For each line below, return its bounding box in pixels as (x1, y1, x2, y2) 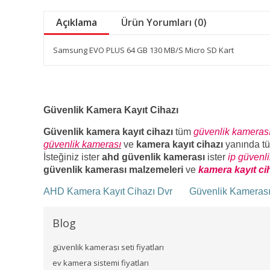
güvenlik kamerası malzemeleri (43, 165, 186, 175)
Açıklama (56, 16, 97, 29)
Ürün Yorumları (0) (121, 16, 207, 29)
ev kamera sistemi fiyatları (52, 257, 149, 268)
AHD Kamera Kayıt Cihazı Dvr (43, 186, 175, 196)
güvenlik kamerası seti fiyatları (52, 242, 164, 253)
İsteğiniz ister (43, 152, 102, 162)
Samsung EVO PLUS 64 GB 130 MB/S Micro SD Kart (53, 45, 234, 55)
